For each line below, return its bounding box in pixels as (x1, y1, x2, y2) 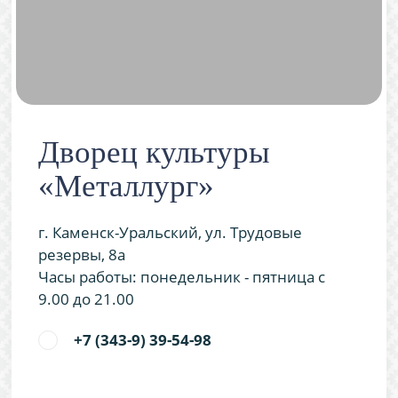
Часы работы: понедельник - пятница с (38, 266, 326, 287)
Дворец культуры (38, 134, 271, 170)
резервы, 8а (38, 243, 126, 265)
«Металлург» (38, 168, 215, 203)
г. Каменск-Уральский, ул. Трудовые (38, 221, 303, 243)
